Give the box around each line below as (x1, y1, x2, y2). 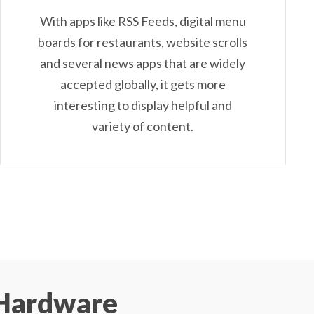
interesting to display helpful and (53, 97, 232, 114)
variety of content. (92, 118, 194, 135)
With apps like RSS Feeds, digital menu (39, 13, 246, 29)
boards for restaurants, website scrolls (38, 34, 248, 50)
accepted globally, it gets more (60, 76, 226, 93)
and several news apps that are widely (40, 55, 246, 71)
